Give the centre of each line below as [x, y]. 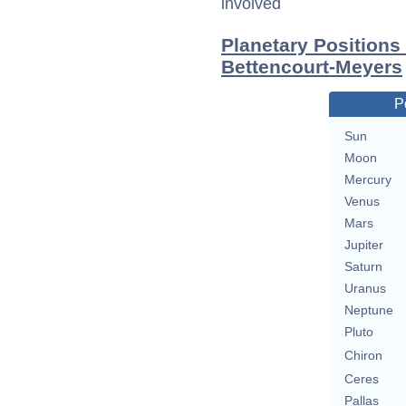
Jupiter [363, 245]
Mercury [367, 180]
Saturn [363, 267]
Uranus [365, 289]
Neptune [368, 310]
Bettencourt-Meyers [312, 67]
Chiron [363, 356]
